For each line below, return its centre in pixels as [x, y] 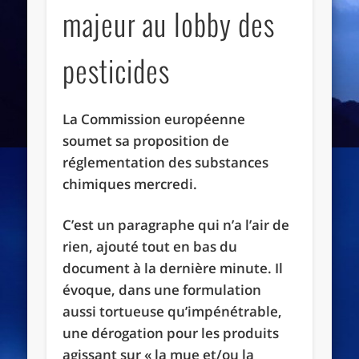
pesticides [117, 70]
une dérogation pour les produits [171, 333]
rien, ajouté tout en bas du [150, 246]
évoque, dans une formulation [162, 289]
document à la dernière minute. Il [173, 268]
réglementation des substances [166, 162]
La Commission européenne [154, 119]
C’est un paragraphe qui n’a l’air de [176, 224]
